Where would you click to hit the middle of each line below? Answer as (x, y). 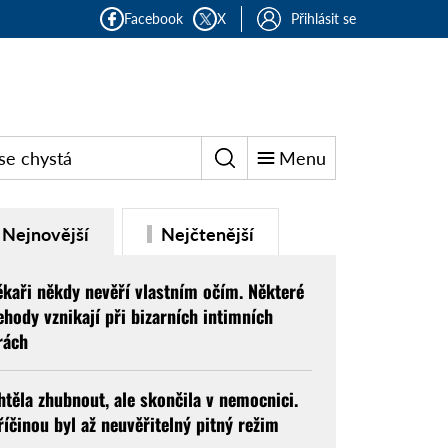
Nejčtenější (205, 234)
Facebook (153, 18)
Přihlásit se (323, 18)
